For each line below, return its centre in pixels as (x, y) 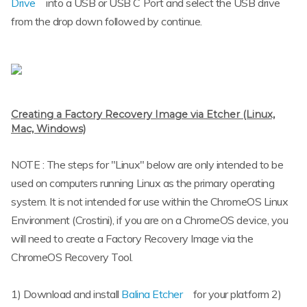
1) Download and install (66, 294)
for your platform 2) (236, 294)
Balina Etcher (152, 294)
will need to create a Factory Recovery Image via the (132, 238)
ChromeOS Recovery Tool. (72, 257)
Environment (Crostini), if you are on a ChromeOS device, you (150, 220)
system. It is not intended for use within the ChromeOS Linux (150, 201)
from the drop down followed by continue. (107, 22)
